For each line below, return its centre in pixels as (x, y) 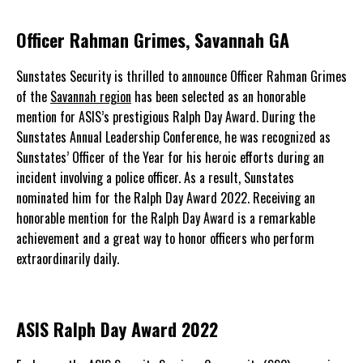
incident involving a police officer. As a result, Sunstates (155, 177)
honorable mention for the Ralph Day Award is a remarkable (166, 218)
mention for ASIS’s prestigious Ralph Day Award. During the (166, 117)
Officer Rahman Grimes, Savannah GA (153, 40)
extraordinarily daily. (71, 258)
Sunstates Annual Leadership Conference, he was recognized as (173, 137)
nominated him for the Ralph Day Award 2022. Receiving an (166, 198)
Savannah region (91, 96)
